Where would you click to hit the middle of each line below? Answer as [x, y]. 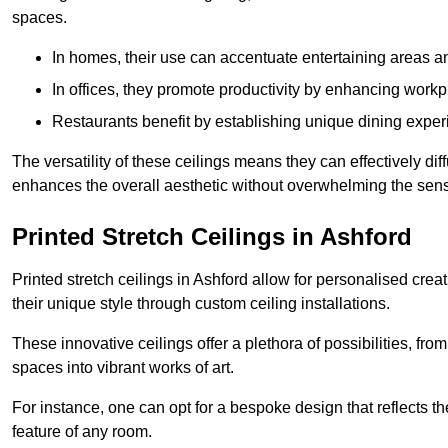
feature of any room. [82, 431]
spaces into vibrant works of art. [123, 367]
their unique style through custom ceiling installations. [201, 303]
